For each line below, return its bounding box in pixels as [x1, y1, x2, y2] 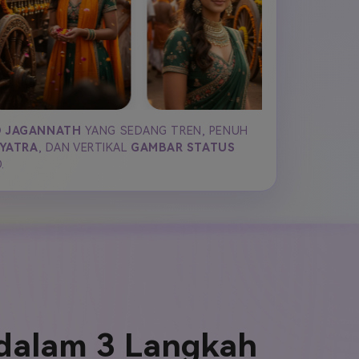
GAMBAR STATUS [131, 141, 236, 154]
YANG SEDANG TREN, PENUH [81, 124, 248, 137]
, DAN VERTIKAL [38, 141, 131, 154]
